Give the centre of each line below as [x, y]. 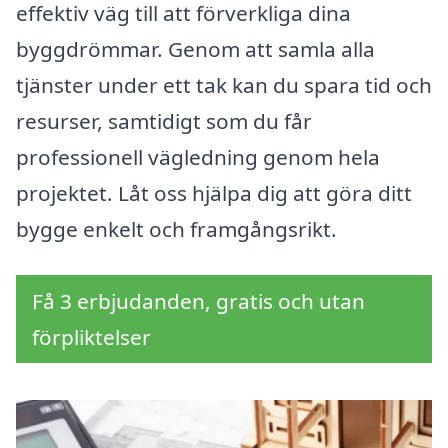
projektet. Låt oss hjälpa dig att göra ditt [214, 193]
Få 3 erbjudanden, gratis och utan [198, 301]
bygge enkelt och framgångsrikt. [176, 229]
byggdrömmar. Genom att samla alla [195, 49]
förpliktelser [91, 337]
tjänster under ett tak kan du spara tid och [224, 85]
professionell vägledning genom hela [198, 157]
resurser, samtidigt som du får [164, 121]
